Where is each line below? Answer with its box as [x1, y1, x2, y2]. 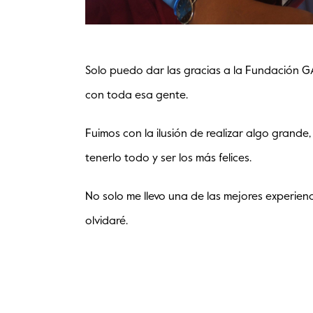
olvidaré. [85, 216, 128, 228]
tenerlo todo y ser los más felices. [85, 153, 252, 165]
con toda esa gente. [85, 90, 188, 102]
